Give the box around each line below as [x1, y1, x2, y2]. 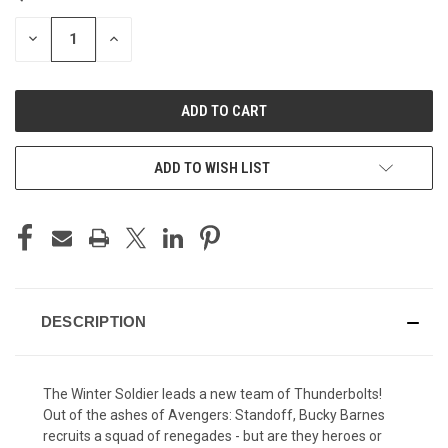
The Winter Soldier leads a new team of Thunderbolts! [43, 385, 382, 402]
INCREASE [106, 29, 171, 48]
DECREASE [25, 29, 94, 48]
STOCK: [15, 10, 59, 27]
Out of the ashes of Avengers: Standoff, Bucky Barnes [43, 406, 385, 423]
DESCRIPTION [40, 312, 147, 330]
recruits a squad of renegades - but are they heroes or [43, 427, 382, 444]
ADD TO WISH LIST [154, 158, 270, 177]
